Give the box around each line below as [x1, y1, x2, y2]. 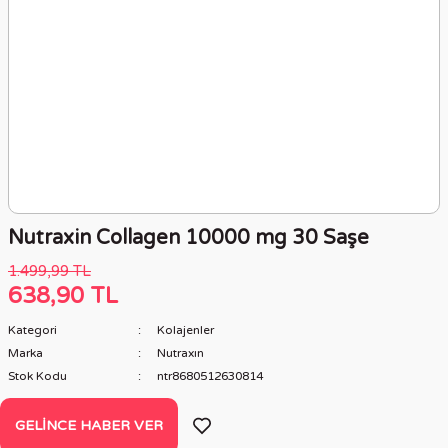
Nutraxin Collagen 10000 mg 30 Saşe [8, 226, 369, 250]
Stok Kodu [8, 369, 67, 383]
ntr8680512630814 [156, 369, 263, 383]
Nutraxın [156, 346, 204, 360]
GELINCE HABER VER [15, 417, 163, 434]
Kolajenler [156, 323, 214, 337]
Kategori [8, 323, 57, 337]
